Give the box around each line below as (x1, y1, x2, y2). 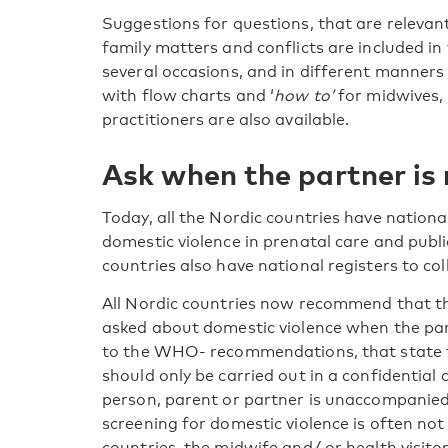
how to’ (274, 86, 334, 105)
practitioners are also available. (102, 110, 350, 129)
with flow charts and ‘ (102, 86, 275, 105)
